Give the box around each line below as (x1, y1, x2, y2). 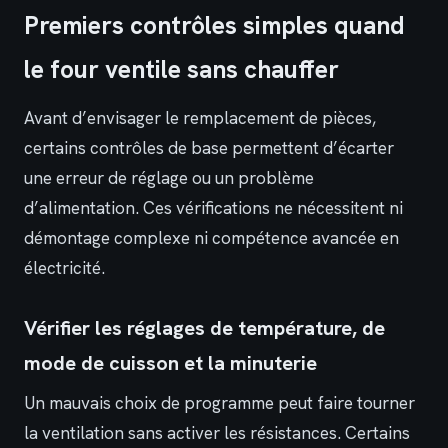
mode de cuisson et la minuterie (24, 350, 317, 377)
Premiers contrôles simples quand (24, 9, 405, 43)
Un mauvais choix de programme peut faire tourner (24, 392, 415, 415)
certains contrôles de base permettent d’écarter (24, 137, 394, 160)
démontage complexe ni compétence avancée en (24, 227, 399, 250)
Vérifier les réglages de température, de (24, 315, 385, 342)
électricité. (24, 257, 105, 280)
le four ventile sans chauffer (24, 53, 339, 87)
